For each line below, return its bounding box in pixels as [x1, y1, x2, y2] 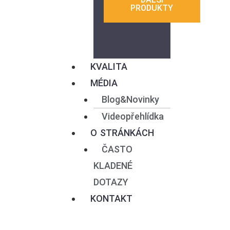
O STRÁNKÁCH [90, 127, 155, 138]
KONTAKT [90, 193, 133, 204]
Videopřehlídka [101, 111, 164, 122]
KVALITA [90, 61, 128, 72]
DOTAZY [93, 177, 128, 187]
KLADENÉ [93, 160, 132, 171]
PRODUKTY [130, 3, 174, 13]
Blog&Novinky [101, 94, 159, 105]
